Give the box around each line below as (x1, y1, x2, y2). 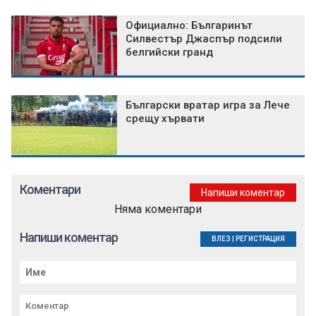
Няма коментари (114, 202, 202, 216)
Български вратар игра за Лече (126, 98, 290, 111)
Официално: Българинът (126, 18, 253, 32)
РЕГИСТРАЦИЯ (236, 234, 285, 243)
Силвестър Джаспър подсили (126, 32, 282, 45)
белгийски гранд (126, 45, 213, 59)
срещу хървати (126, 111, 205, 125)
